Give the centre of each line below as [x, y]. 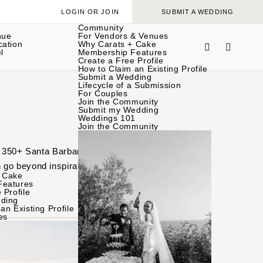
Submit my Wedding [118, 110]
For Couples [103, 93]
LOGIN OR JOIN [90, 12]
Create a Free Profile [121, 60]
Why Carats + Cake [117, 44]
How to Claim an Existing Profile [143, 69]
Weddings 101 [107, 118]
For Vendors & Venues [123, 36]
